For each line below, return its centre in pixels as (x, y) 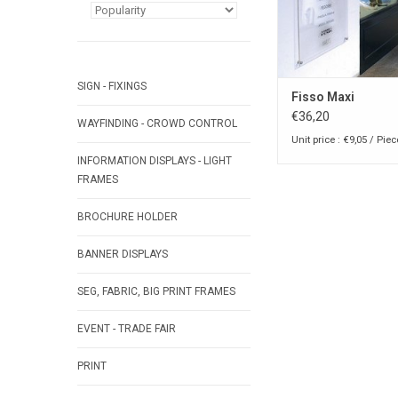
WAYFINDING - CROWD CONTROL (157, 123)
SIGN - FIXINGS (112, 86)
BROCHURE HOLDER (127, 217)
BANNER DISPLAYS (123, 254)
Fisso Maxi (323, 97)
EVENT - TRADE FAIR (127, 329)
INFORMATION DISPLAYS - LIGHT (155, 161)
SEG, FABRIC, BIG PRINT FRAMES (156, 291)
